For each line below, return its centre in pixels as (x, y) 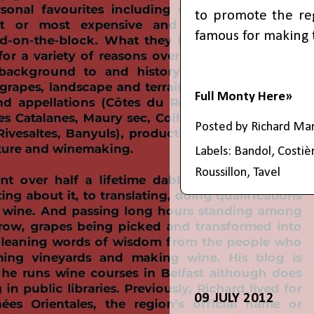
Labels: (214, 151)
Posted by (223, 127)
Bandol (253, 151)
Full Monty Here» (244, 97)
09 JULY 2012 (234, 299)
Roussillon (221, 172)
